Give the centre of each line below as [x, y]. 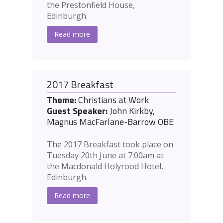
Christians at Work [112, 100]
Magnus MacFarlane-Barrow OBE [110, 122]
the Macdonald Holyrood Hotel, [105, 167]
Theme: [61, 100]
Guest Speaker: [77, 111]
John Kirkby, [131, 111]
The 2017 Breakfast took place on [110, 145]
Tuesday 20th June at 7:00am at [105, 156]
